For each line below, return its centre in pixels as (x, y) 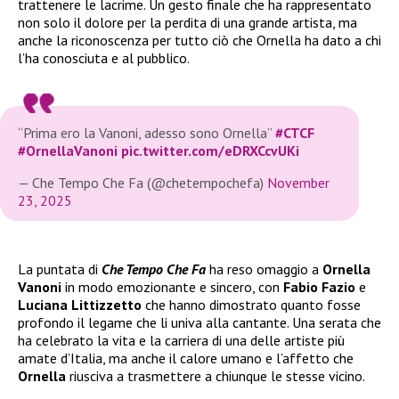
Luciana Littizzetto (80, 304)
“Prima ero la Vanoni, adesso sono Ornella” (147, 132)
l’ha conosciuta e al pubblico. (104, 57)
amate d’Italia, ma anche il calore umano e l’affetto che (186, 358)
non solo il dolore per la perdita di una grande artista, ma (187, 22)
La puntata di (60, 269)
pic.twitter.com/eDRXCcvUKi (210, 150)
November (298, 182)
